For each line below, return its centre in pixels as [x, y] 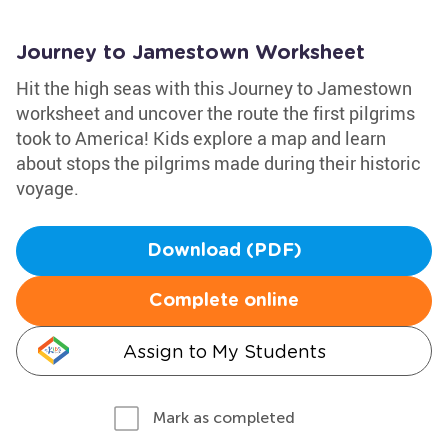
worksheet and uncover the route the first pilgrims [215, 113]
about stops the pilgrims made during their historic [218, 163]
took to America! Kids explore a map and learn [201, 138]
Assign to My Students [224, 351]
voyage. [47, 188]
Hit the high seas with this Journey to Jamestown [214, 88]
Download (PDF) [224, 251]
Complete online [224, 301]
